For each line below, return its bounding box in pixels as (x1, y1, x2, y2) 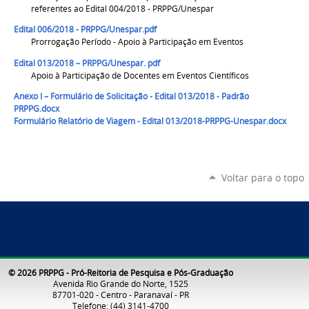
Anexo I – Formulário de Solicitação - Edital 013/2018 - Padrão (14, 90, 249, 103)
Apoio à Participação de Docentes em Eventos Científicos (30, 69, 249, 81)
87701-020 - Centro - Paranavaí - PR (52, 288, 189, 300)
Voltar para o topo (221, 171, 304, 185)
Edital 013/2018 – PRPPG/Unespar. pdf (14, 57, 160, 69)
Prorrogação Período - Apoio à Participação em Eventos (30, 36, 243, 48)
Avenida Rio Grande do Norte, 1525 (53, 277, 188, 289)
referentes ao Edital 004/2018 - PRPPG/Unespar (30, 2, 214, 14)
